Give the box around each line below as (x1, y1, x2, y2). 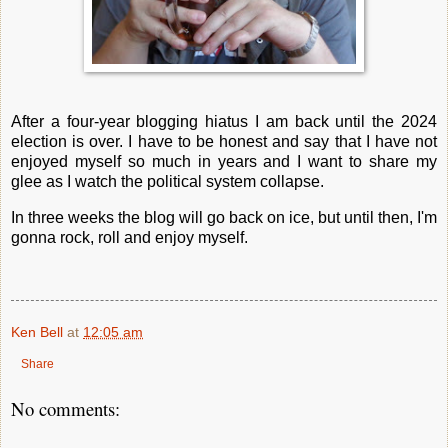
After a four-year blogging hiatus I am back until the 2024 (11, 113, 437, 131)
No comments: (11, 395, 120, 421)
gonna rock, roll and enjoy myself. (11, 229, 248, 247)
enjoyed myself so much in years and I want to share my (11, 153, 437, 171)
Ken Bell (11, 323, 63, 340)
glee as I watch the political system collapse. (11, 173, 324, 191)
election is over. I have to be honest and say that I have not (11, 133, 437, 151)
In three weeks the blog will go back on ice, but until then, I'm (11, 209, 437, 227)
